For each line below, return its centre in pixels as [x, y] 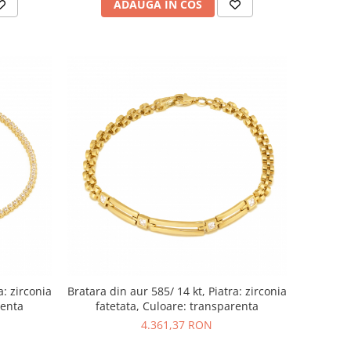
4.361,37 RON [177, 324]
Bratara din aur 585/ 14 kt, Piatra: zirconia [177, 291]
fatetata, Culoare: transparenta [177, 306]
